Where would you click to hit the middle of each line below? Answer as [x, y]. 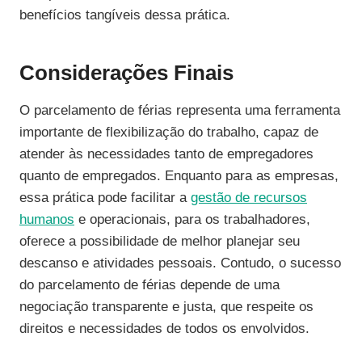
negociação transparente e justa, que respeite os [166, 307]
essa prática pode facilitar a [105, 198]
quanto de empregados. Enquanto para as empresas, [179, 176]
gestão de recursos [249, 198]
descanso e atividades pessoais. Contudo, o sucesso [180, 263]
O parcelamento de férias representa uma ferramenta [180, 111]
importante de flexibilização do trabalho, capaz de [169, 133]
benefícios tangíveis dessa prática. [125, 15]
